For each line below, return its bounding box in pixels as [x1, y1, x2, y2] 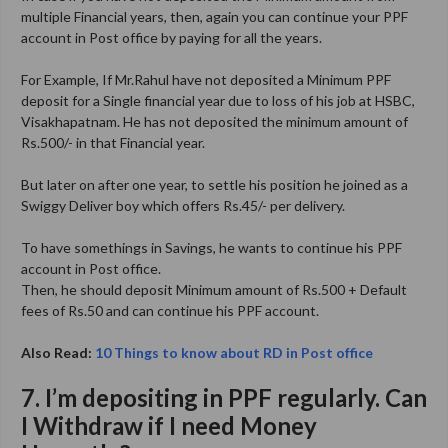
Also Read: [21, 343, 95, 361]
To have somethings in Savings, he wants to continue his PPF [21, 238, 402, 256]
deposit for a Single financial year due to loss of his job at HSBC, [21, 91, 415, 109]
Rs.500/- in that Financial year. [21, 133, 205, 151]
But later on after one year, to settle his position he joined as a [21, 175, 408, 193]
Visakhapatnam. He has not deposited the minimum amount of [21, 112, 408, 130]
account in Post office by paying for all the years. [21, 28, 322, 46]
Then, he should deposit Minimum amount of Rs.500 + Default [21, 280, 407, 298]
